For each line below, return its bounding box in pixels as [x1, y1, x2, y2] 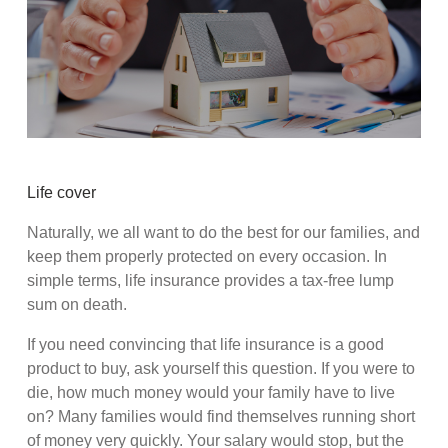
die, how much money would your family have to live [27, 384, 396, 402]
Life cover [27, 184, 97, 202]
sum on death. [27, 296, 128, 314]
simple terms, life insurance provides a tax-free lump [27, 272, 395, 290]
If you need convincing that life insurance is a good [27, 336, 385, 354]
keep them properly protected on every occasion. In [27, 248, 388, 266]
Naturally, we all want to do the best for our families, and [27, 224, 421, 242]
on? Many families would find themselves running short [27, 408, 416, 426]
